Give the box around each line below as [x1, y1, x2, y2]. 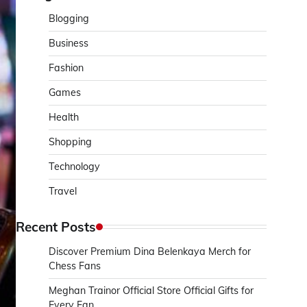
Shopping [49, 136, 92, 148]
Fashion [49, 62, 84, 74]
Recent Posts [16, 219, 96, 235]
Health [49, 111, 79, 123]
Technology [49, 160, 100, 173]
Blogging [49, 12, 89, 25]
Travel [49, 185, 77, 197]
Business [49, 37, 88, 49]
